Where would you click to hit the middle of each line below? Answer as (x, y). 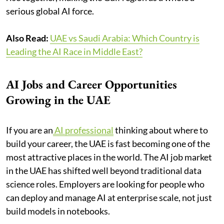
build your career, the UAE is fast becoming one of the (108, 143)
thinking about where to (161, 130)
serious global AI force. (50, 11)
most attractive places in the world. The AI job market (109, 157)
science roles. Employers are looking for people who (105, 184)
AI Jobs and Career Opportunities (91, 84)
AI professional (83, 130)
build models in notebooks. (58, 211)
